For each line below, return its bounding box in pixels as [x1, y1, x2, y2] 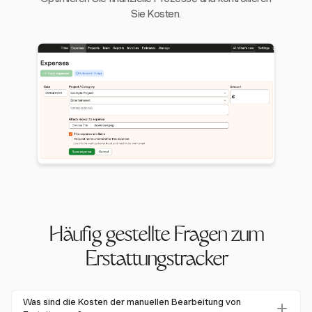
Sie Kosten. [131, 7, 181, 20]
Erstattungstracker [84, 250, 228, 271]
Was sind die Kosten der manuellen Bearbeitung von [23, 296, 241, 307]
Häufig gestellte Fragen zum [49, 226, 263, 247]
